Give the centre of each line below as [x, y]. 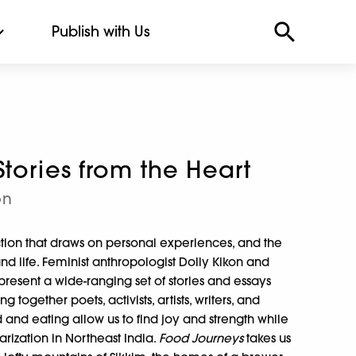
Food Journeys [201, 338]
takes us [267, 338]
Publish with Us [101, 31]
